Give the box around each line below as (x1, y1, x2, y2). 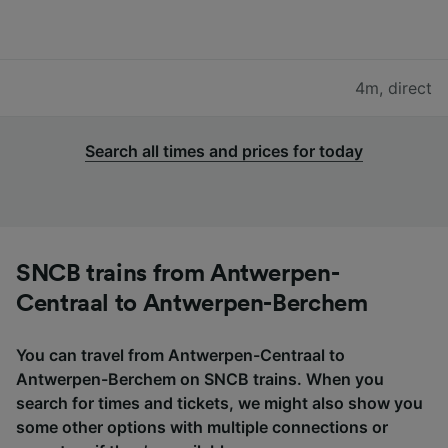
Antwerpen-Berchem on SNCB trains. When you (16, 368, 384, 389)
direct (388, 77, 432, 98)
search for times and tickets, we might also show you (16, 392, 423, 413)
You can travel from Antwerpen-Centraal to (16, 344, 345, 365)
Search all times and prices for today (85, 140, 363, 161)
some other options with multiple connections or (16, 416, 388, 437)
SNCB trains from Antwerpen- (16, 261, 340, 286)
